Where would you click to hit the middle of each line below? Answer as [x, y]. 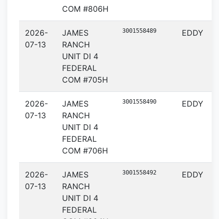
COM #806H [85, 9]
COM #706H [85, 151]
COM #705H [85, 80]
